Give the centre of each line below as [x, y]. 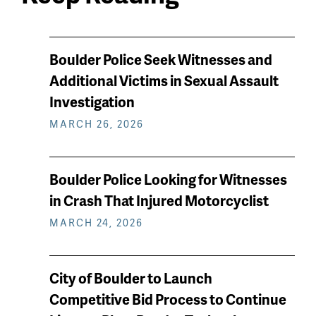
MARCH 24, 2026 [96, 223]
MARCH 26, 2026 [97, 124]
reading [58, 98]
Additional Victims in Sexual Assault [164, 81]
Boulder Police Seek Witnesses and [161, 60]
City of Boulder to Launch [131, 278]
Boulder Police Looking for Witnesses [168, 180]
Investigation [92, 102]
